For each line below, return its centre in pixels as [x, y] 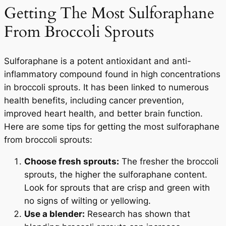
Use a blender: [54, 214]
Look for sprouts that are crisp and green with [117, 187]
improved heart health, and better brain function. [103, 113]
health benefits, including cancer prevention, [94, 100]
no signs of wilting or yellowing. [88, 201]
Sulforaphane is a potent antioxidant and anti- [98, 61]
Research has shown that [137, 214]
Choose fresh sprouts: [72, 161]
